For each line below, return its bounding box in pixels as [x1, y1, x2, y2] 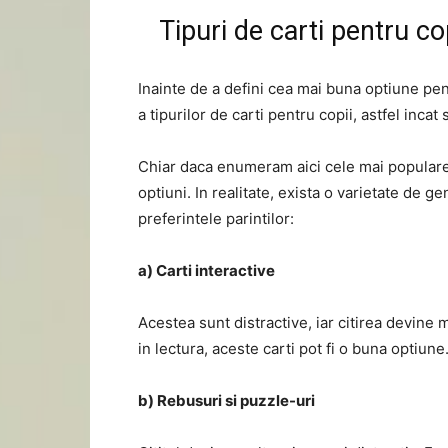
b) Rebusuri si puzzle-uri [138, 391, 315, 410]
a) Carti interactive [138, 261, 275, 280]
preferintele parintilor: [138, 209, 294, 228]
